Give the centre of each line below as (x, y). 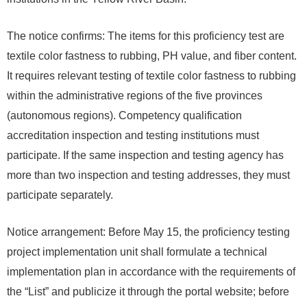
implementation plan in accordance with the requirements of (151, 272)
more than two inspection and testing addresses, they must (148, 175)
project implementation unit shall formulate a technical (137, 252)
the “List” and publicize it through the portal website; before (148, 292)
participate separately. (60, 195)
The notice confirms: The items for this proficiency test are (146, 36)
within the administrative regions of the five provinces (135, 96)
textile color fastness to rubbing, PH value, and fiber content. (152, 56)
